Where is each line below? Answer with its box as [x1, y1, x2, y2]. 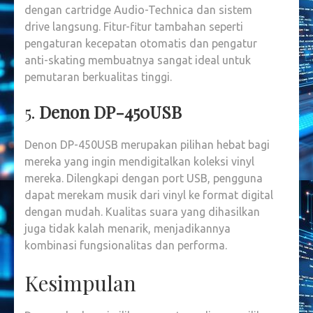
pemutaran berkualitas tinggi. [24, 70, 172, 83]
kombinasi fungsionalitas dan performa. [24, 238, 227, 252]
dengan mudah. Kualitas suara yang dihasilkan [24, 205, 260, 218]
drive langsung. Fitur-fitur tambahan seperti [24, 20, 243, 33]
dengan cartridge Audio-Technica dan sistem [24, 3, 252, 16]
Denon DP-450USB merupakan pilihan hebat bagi [24, 138, 270, 151]
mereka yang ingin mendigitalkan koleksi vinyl [24, 154, 254, 168]
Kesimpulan [24, 268, 136, 297]
